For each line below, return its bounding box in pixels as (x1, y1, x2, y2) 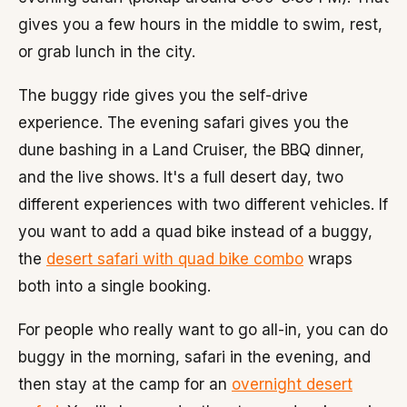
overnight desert (232, 375, 352, 393)
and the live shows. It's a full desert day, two (18, 168, 343, 186)
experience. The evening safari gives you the (18, 114, 349, 132)
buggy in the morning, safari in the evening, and (18, 348, 371, 366)
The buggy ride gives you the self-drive (18, 86, 308, 104)
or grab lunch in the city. (18, 43, 195, 61)
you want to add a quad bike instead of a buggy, (18, 223, 372, 241)
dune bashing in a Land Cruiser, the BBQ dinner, (18, 141, 364, 159)
